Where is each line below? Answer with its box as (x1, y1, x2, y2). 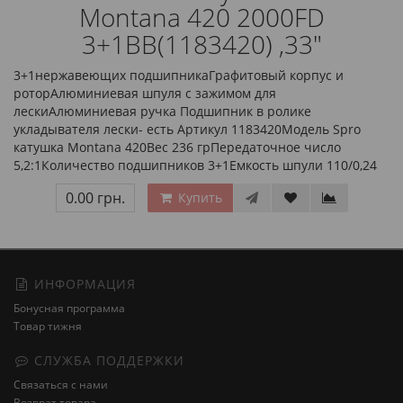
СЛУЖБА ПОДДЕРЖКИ (30, 352, 184, 369)
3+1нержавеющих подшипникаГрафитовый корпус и (13, 67, 344, 84)
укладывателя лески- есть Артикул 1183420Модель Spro (13, 121, 361, 138)
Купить (174, 189, 222, 206)
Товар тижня (13, 318, 82, 334)
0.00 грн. (65, 188, 125, 208)
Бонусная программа (13, 300, 125, 316)
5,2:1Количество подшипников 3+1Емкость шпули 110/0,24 (13, 157, 377, 174)
